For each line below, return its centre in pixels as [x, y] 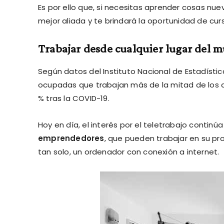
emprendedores [71, 138]
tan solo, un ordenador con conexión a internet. [129, 151]
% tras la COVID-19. [74, 98]
